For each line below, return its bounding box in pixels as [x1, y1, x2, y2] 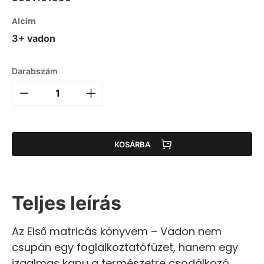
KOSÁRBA [114, 139, 150, 149]
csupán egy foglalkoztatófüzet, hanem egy [12, 240, 238, 255]
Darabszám [12, 66, 58, 76]
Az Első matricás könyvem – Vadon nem [12, 224, 222, 239]
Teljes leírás [12, 192, 121, 214]
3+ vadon [12, 32, 55, 44]
